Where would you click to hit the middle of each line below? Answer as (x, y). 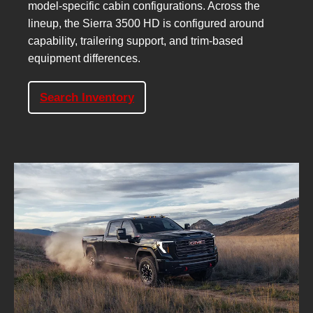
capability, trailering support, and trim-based (136, 41)
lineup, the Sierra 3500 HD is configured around (146, 24)
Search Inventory (87, 98)
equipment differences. (84, 59)
